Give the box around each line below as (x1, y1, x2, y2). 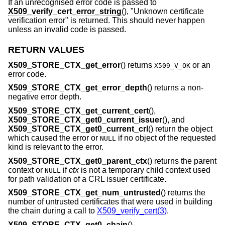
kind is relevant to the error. (8, 143, 103, 151)
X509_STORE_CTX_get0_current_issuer (8, 116, 162, 124)
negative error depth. (8, 92, 81, 101)
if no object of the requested (116, 134, 216, 142)
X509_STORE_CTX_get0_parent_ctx (8, 156, 147, 165)
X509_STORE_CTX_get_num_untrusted (8, 188, 161, 197)
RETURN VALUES (8, 45, 84, 55)
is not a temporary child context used (79, 165, 210, 174)
